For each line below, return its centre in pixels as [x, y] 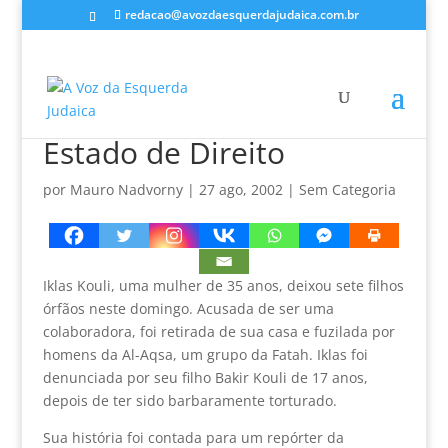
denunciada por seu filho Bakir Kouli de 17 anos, [205, 377]
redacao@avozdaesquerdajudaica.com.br [241, 14]
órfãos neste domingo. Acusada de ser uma [188, 308]
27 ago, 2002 [240, 189]
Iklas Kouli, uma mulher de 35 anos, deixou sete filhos [223, 285]
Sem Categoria [347, 189]
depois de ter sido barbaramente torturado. [189, 400]
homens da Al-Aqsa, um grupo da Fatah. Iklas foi [205, 354]
